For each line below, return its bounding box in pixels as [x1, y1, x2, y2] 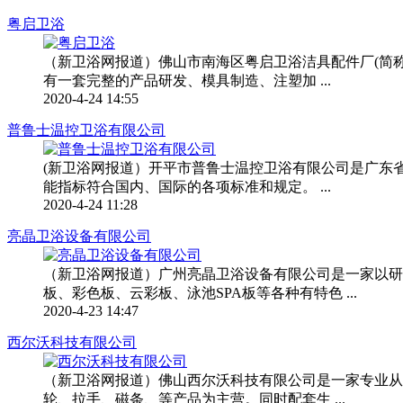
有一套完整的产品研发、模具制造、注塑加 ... [43, 72, 331, 88]
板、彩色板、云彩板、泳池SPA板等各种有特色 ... [43, 284, 357, 300]
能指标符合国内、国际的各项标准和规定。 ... [43, 178, 331, 194]
